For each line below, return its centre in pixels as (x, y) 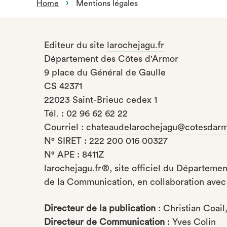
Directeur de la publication (100, 208)
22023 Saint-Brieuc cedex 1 (101, 100)
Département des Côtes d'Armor (111, 59)
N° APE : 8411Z (75, 155)
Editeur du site (75, 45)
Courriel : (65, 127)
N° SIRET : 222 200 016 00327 (106, 141)
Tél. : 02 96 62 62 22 (86, 113)
